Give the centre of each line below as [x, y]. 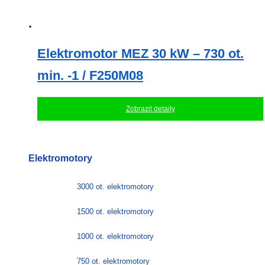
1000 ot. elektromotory [115, 237]
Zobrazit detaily [150, 109]
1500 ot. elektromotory [115, 212]
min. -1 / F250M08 [90, 75]
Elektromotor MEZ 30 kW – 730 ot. [140, 53]
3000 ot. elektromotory [115, 187]
